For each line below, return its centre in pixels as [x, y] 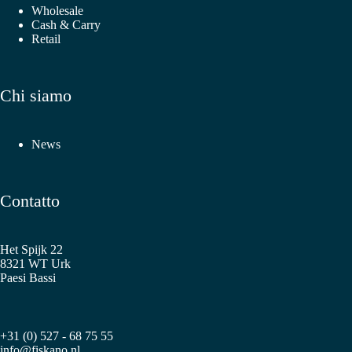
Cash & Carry [66, 25]
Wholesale [57, 11]
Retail [46, 39]
